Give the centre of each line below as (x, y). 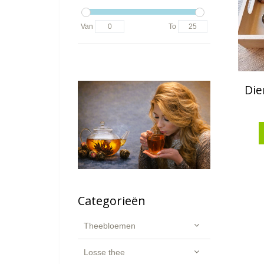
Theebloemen (110, 226)
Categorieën (112, 201)
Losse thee (104, 252)
